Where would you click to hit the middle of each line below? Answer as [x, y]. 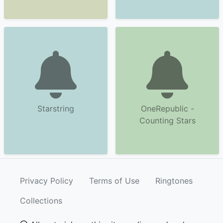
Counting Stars [167, 120]
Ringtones [174, 181]
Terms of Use [114, 181]
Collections [41, 201]
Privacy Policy [47, 181]
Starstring [56, 109]
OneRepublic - [167, 109]
